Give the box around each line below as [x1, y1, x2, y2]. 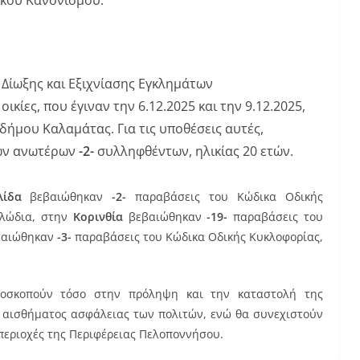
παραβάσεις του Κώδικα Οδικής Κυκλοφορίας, [72, 228, 323, 244]
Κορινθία [72, 208, 123, 224]
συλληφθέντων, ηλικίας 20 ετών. [94, 141, 293, 160]
